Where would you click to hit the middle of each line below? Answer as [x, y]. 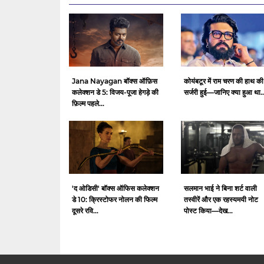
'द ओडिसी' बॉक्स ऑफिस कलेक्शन [115, 189]
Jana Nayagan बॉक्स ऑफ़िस [115, 81]
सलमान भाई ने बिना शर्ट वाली [220, 189]
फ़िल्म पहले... [88, 104]
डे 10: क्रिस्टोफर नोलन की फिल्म [115, 200]
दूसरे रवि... [85, 211]
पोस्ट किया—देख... [208, 211]
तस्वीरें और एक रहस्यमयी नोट [221, 200]
